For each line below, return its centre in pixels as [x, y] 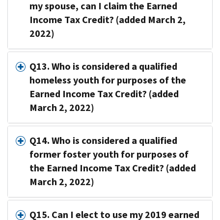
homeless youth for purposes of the [108, 80]
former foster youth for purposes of [109, 154]
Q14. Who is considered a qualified [103, 140]
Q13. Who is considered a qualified [103, 66]
